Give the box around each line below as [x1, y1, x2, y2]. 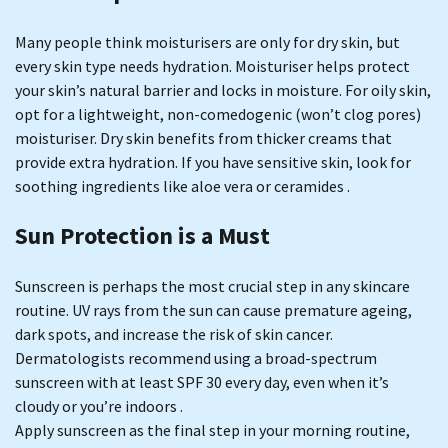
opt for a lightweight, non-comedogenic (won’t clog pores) [15, 104, 421, 125]
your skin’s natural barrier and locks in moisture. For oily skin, [15, 80, 431, 101]
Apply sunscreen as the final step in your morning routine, [15, 419, 410, 440]
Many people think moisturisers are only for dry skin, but [15, 32, 400, 53]
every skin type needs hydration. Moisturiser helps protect [15, 56, 410, 77]
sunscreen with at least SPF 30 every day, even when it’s [15, 371, 389, 392]
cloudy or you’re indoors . [15, 395, 183, 416]
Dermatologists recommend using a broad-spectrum [15, 347, 377, 368]
